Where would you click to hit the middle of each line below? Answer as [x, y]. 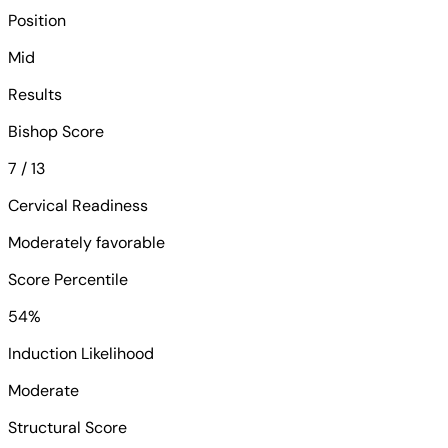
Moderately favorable [86, 242]
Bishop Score [56, 131]
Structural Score [67, 427]
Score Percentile [68, 279]
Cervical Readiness [78, 205]
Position [37, 20]
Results [35, 94]
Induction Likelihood [81, 353]
